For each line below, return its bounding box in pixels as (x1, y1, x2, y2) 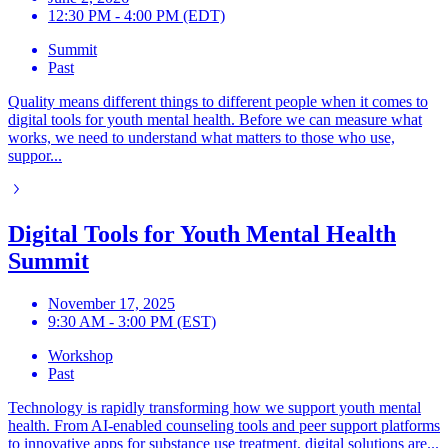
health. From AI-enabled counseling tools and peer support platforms (8, 416, 440, 434)
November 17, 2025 (48, 294, 175, 312)
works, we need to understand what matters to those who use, (8, 128, 395, 146)
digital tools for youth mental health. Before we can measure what (8, 110, 422, 128)
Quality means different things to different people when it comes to (8, 92, 428, 110)
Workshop (48, 346, 113, 364)
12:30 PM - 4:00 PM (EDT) (48, 6, 225, 24)
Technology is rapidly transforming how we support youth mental (8, 398, 421, 416)
